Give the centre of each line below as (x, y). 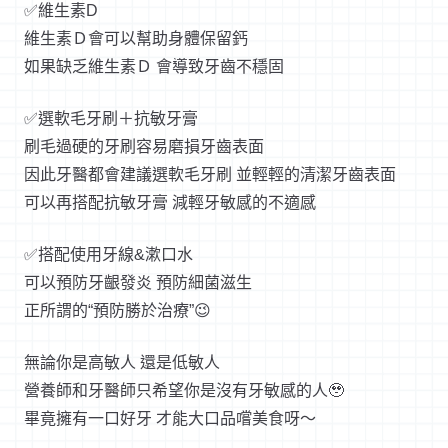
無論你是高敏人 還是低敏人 (122, 362)
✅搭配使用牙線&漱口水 (108, 254)
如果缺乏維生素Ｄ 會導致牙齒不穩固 (154, 66)
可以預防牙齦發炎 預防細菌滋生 (138, 282)
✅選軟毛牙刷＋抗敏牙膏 (111, 118)
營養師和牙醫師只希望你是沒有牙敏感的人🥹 (184, 390)
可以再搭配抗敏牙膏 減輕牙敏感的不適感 (170, 202)
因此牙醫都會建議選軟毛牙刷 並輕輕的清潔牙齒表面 (210, 174)
